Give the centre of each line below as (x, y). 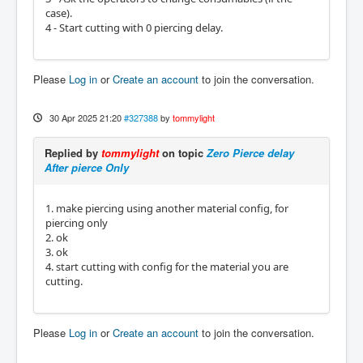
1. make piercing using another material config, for (167, 208)
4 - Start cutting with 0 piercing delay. (134, 28)
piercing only (77, 223)
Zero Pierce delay (250, 153)
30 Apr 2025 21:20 (85, 117)
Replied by (73, 153)
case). (59, 13)
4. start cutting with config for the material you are (167, 267)
